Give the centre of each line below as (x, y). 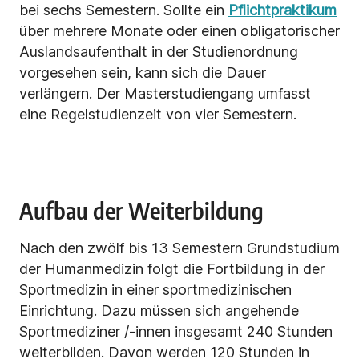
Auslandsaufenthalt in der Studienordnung (159, 52)
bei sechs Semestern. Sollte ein (124, 10)
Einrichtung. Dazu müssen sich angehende (159, 311)
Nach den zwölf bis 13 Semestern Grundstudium (179, 248)
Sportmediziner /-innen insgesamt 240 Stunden (176, 332)
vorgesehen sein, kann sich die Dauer (143, 73)
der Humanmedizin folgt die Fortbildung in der (172, 269)
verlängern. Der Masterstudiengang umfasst (165, 94)
